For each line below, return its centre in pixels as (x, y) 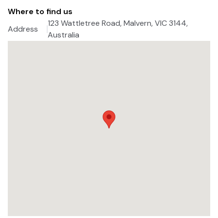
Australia (64, 35)
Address (23, 29)
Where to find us (40, 11)
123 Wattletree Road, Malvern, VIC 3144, (118, 23)
